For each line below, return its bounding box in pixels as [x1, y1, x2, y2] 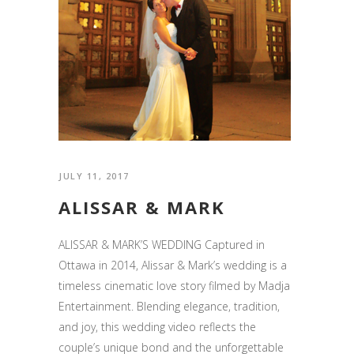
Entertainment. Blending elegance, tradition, [58, 298, 280, 314]
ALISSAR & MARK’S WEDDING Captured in [58, 236, 265, 252]
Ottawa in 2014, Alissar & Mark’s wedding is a [58, 257, 287, 273]
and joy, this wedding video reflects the [58, 318, 256, 334]
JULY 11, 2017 [58, 169, 130, 182]
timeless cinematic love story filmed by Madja [58, 277, 290, 293]
